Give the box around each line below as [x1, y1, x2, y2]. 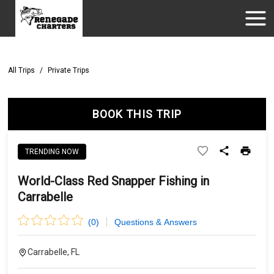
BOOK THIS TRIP [92, 108, 182, 120]
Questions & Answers [114, 217, 197, 227]
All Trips [8, 66, 35, 75]
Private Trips [48, 66, 90, 75]
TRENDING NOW [25, 147, 80, 156]
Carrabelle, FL [28, 247, 80, 257]
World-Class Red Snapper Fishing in [18, 174, 210, 188]
